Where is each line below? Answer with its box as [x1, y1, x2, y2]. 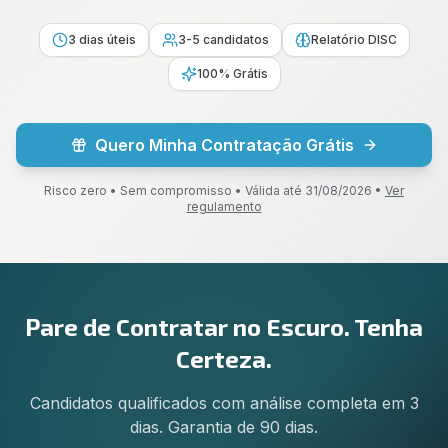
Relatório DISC [310, 32, 397, 47]
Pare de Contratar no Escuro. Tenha [25, 312, 423, 341]
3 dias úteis [67, 32, 136, 47]
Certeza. [176, 344, 272, 373]
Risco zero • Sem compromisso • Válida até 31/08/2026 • [44, 183, 382, 198]
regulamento [186, 199, 262, 214]
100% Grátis [196, 66, 268, 81]
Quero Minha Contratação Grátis [94, 135, 354, 155]
